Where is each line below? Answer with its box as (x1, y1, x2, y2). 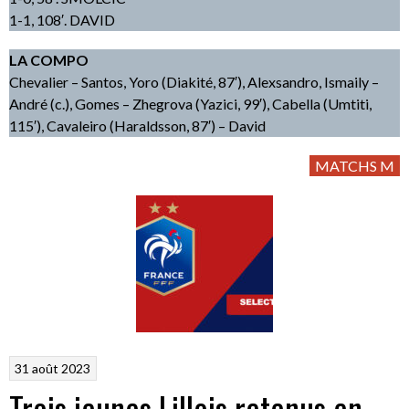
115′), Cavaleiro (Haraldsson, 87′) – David (9, 117, 266, 134)
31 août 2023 (15, 360, 91, 376)
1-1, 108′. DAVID (9, 11, 115, 28)
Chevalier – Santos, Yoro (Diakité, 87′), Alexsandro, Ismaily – (9, 73, 379, 90)
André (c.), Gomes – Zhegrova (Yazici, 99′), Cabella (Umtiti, (9, 95, 372, 112)
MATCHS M (315, 157, 394, 174)
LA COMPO (9, 51, 89, 68)
